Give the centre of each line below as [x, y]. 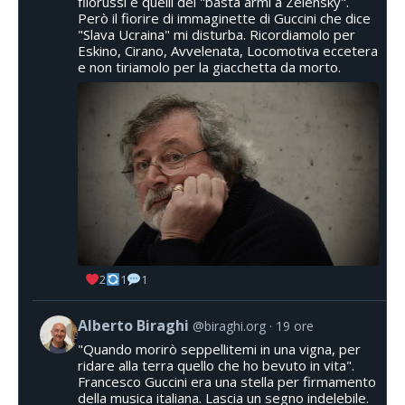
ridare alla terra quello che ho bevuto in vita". [216, 366]
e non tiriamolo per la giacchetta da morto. [209, 66]
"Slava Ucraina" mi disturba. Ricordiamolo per [217, 34]
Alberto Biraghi [133, 326]
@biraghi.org [229, 326]
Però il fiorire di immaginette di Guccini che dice [224, 18]
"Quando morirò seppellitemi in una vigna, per [219, 349]
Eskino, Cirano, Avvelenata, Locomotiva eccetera [228, 50]
